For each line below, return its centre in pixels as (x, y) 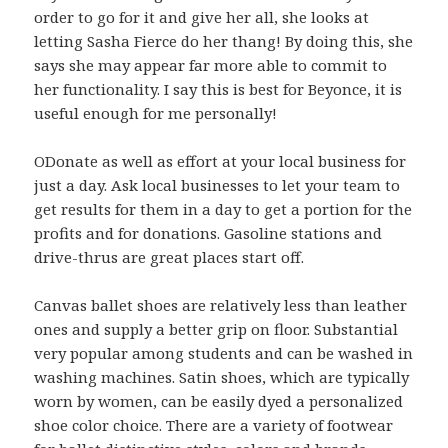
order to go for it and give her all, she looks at (202, 17)
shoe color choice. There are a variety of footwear (214, 425)
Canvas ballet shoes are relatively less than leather (221, 305)
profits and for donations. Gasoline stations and (208, 233)
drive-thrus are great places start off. (169, 257)
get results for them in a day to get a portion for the (223, 209)
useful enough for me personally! (156, 113)
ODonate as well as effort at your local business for (220, 161)
